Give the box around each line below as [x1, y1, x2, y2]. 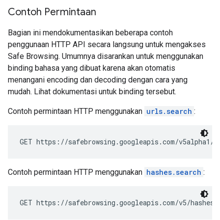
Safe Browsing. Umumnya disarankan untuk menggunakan [8, 52, 203, 61]
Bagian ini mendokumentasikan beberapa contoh [8, 28, 173, 37]
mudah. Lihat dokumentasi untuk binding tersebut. [8, 87, 176, 96]
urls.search [146, 107, 192, 116]
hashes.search [146, 167, 201, 177]
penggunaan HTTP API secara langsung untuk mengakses [8, 40, 206, 49]
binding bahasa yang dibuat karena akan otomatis [8, 63, 175, 73]
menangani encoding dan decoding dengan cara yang [8, 75, 188, 84]
